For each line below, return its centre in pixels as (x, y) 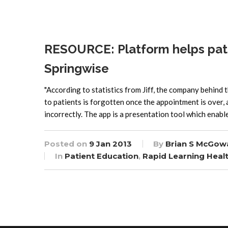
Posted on (67, 144)
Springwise (77, 68)
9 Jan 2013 (110, 144)
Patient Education (102, 156)
